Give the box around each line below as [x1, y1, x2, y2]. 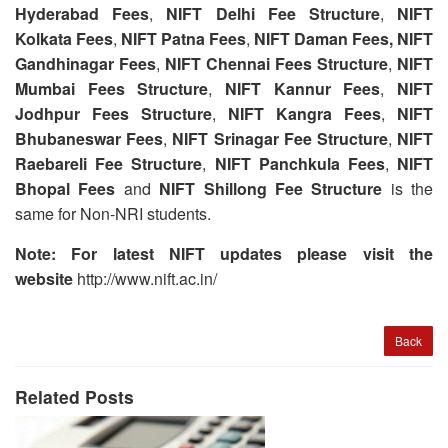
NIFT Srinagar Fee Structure [172, 126, 388, 150]
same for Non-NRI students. [15, 201, 215, 225]
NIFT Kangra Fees [228, 101, 381, 125]
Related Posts [15, 383, 134, 409]
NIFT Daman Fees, [254, 26, 393, 50]
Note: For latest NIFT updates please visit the [15, 241, 433, 265]
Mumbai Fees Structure [15, 76, 209, 100]
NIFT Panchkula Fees [214, 151, 385, 175]
